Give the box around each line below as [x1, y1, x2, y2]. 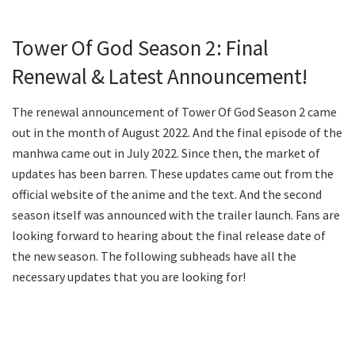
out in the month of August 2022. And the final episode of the [12, 124, 342, 140]
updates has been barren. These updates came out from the [12, 165, 334, 181]
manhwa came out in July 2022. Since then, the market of [12, 144, 320, 161]
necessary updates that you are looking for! [12, 268, 246, 284]
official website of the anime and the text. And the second [12, 185, 322, 202]
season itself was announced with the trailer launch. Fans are [12, 206, 340, 223]
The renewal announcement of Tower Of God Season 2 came [12, 103, 337, 120]
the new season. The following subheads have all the [12, 247, 296, 264]
